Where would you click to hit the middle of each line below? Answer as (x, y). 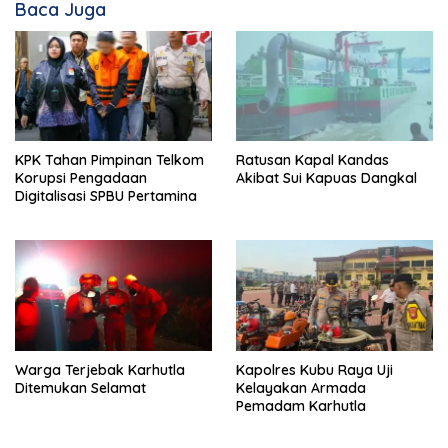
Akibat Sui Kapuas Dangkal (326, 178)
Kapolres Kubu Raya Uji (314, 370)
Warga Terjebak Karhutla (100, 370)
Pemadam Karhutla (301, 406)
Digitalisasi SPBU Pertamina (106, 196)
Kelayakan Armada (301, 388)
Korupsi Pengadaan (81, 178)
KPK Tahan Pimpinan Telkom (109, 160)
